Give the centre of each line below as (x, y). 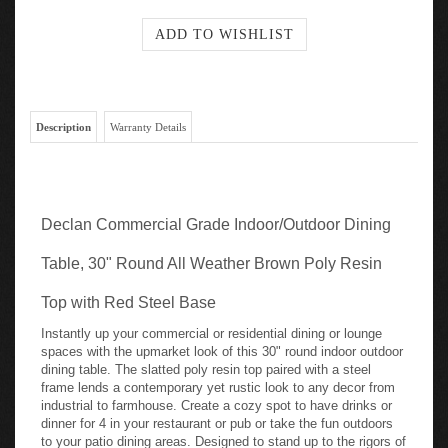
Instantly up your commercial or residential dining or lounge (211, 327)
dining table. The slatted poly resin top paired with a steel (206, 363)
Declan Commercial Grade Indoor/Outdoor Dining (216, 218)
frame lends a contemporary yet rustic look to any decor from (218, 381)
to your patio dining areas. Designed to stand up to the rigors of (223, 435)
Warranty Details (148, 121)
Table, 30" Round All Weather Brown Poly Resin (211, 257)
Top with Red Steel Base (128, 296)
